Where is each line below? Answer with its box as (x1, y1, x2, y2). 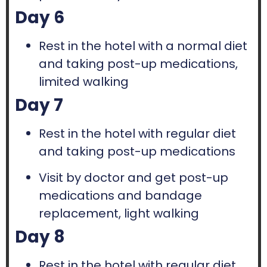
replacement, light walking (39, 205, 199, 222)
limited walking (39, 73, 129, 90)
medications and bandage (39, 187, 202, 204)
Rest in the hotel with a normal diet (39, 37, 247, 54)
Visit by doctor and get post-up (39, 169, 228, 187)
